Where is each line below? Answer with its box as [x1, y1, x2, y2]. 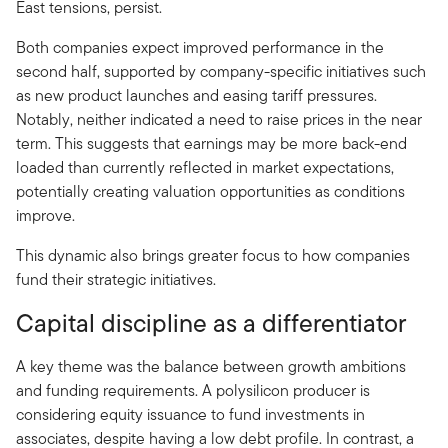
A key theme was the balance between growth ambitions [16, 355, 406, 378]
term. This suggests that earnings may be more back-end [16, 132, 407, 155]
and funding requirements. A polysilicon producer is [16, 379, 370, 402]
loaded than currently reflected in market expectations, [16, 156, 394, 179]
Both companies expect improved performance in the [16, 36, 384, 59]
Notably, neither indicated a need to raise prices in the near [16, 108, 422, 131]
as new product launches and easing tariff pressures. [16, 84, 377, 107]
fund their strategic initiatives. [16, 268, 216, 291]
